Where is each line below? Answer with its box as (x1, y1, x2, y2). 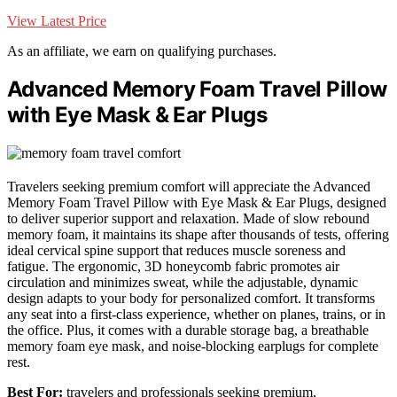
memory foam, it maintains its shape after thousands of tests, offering (7, 227, 389, 243)
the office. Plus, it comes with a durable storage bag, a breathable (7, 323, 369, 339)
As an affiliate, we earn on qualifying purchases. (7, 43, 276, 58)
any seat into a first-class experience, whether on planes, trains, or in (7, 307, 385, 323)
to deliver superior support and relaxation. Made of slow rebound (7, 211, 370, 227)
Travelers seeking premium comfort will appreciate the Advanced (7, 179, 370, 195)
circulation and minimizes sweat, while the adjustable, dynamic (7, 275, 358, 291)
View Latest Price (7, 12, 106, 28)
